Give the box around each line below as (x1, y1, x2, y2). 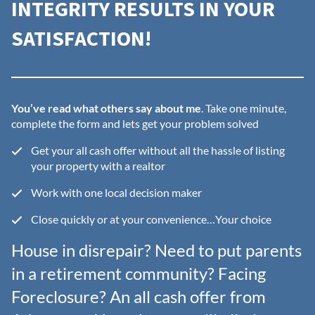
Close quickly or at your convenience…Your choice (31, 212, 271, 226)
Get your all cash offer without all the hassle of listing (31, 143, 285, 157)
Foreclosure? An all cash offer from (11, 286, 266, 307)
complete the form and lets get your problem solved (11, 117, 259, 131)
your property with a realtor (31, 159, 165, 173)
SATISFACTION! (11, 24, 151, 55)
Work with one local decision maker (31, 186, 202, 200)
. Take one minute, (201, 101, 286, 115)
